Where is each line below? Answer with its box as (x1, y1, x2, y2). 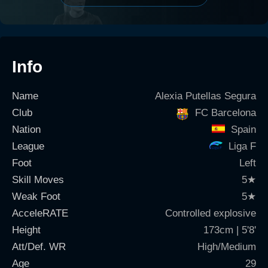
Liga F (229, 141, 256, 152)
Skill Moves (12, 174, 64, 185)
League (12, 141, 44, 152)
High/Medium (197, 241, 256, 252)
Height (12, 224, 41, 236)
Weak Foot (12, 191, 60, 202)
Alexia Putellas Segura (155, 90, 256, 102)
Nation (12, 124, 41, 135)
